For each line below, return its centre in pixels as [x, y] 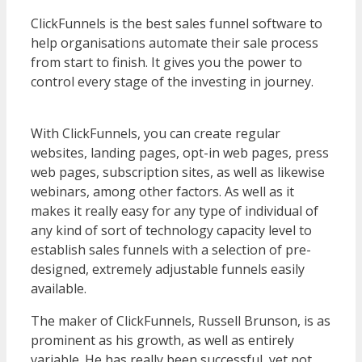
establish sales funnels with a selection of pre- [171, 249]
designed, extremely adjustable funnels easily [168, 269]
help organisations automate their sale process [175, 42]
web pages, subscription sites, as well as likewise [178, 172]
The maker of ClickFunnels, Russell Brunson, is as [181, 320]
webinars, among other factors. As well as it [162, 191]
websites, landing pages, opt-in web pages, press [180, 152]
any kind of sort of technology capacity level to [171, 230]
